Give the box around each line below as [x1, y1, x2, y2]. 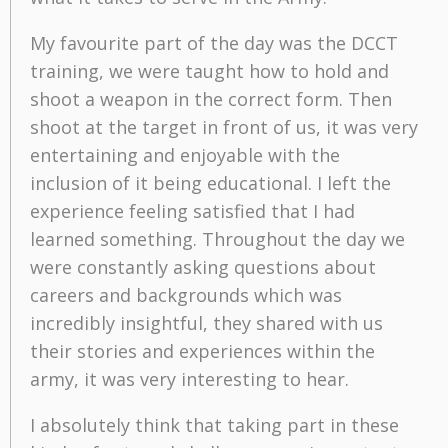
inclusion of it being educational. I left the [30, 170, 391, 195]
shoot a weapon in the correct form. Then [30, 86, 392, 111]
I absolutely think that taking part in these [30, 412, 399, 437]
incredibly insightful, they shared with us [30, 310, 383, 335]
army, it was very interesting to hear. [30, 366, 349, 391]
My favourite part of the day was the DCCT [30, 30, 398, 55]
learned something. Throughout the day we [30, 226, 405, 251]
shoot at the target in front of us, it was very [30, 114, 418, 139]
